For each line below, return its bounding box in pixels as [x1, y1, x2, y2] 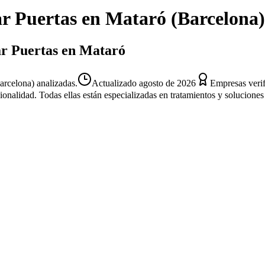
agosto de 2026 [139, 77, 196, 88]
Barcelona [177, 8, 258, 30]
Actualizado [92, 77, 139, 88]
